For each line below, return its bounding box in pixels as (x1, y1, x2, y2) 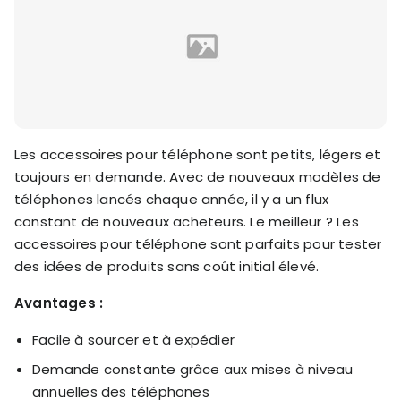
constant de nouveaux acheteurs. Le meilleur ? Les (14, 211, 359, 231)
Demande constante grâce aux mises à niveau (32, 359, 354, 379)
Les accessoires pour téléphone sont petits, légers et (14, 144, 381, 164)
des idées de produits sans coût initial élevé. (14, 256, 320, 276)
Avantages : (14, 293, 104, 312)
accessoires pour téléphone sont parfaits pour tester (14, 234, 382, 253)
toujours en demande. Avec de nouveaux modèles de (14, 166, 381, 186)
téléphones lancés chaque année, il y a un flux (14, 189, 329, 209)
